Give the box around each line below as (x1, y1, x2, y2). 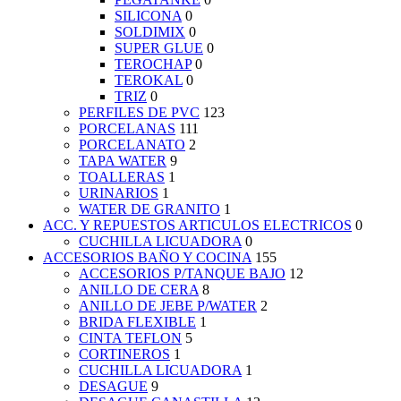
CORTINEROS (79, 346, 170, 363)
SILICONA (115, 8, 182, 24)
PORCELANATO (79, 137, 185, 153)
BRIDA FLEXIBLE (79, 314, 196, 330)
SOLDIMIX (115, 24, 185, 40)
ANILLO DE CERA (79, 282, 199, 298)
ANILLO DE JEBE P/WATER (79, 298, 257, 314)
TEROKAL (115, 73, 183, 89)
